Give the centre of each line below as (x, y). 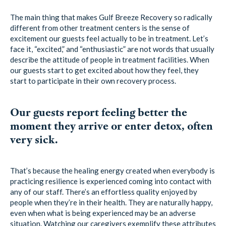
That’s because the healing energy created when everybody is (112, 170)
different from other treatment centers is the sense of (100, 28)
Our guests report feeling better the (99, 112)
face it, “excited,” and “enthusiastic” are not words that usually (112, 49)
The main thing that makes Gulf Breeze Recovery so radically (111, 17)
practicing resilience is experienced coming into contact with (111, 181)
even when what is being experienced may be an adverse (103, 213)
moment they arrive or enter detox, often (111, 126)
